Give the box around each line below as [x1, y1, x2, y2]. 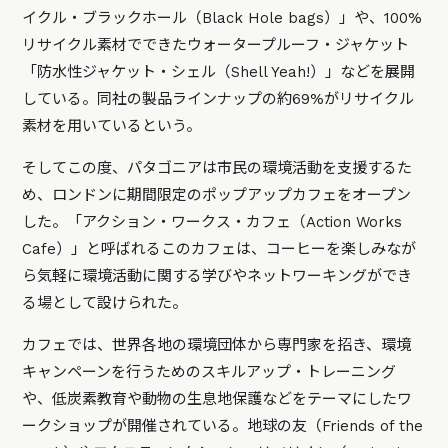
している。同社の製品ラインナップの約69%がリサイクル [22, 90, 415, 109]
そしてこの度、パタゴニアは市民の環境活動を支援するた [22, 159, 413, 178]
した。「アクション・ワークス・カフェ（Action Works [22, 213, 403, 232]
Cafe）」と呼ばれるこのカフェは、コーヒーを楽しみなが [22, 240, 417, 259]
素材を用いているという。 [22, 117, 202, 136]
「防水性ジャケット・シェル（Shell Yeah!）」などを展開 [22, 63, 416, 82]
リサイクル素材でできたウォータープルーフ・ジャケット [22, 36, 410, 55]
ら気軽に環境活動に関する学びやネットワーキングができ [22, 267, 413, 286]
